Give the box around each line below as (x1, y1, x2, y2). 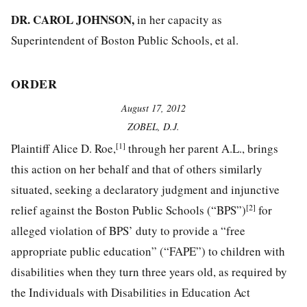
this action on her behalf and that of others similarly (11, 161, 262, 177)
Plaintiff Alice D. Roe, (11, 140, 116, 157)
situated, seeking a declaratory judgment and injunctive (11, 182, 280, 198)
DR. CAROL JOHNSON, (11, 11, 134, 29)
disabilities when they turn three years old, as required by (11, 264, 287, 280)
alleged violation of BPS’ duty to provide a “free (11, 223, 245, 239)
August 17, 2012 (121, 101, 186, 114)
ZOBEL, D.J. (127, 120, 180, 134)
